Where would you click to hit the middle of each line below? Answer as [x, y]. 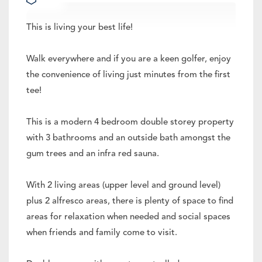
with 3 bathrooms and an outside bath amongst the [128, 139]
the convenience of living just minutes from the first [128, 75]
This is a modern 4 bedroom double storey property [130, 123]
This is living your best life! [80, 28]
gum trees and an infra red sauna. [93, 154]
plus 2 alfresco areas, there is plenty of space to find [130, 202]
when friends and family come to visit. [102, 233]
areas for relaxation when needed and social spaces [128, 218]
